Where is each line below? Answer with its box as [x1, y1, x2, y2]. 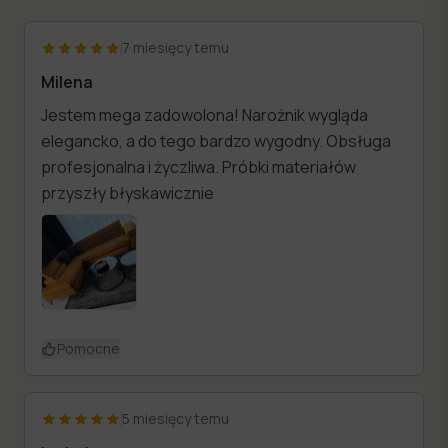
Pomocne [57, 338, 120, 358]
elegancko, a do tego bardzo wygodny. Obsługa [41, 129, 391, 152]
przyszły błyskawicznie [41, 181, 214, 204]
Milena [41, 70, 93, 93]
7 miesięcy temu [122, 37, 229, 57]
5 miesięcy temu [122, 408, 229, 428]
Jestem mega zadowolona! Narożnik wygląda [41, 103, 368, 126]
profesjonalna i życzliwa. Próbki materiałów [41, 155, 356, 178]
